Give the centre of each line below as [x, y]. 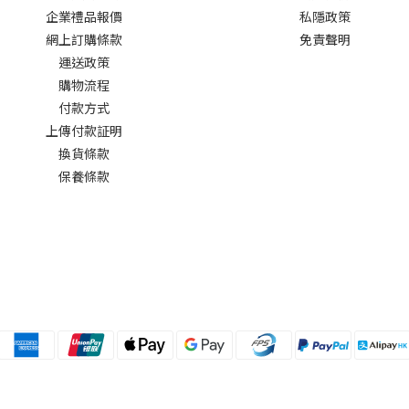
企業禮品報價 [84, 17]
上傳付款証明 [84, 131]
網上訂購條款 [84, 40]
